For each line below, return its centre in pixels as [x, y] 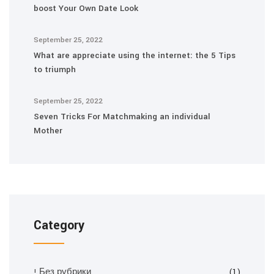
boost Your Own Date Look [86, 8]
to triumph [55, 69]
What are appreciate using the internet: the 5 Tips [135, 55]
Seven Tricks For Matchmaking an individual [122, 117]
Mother [48, 131]
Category [59, 225]
